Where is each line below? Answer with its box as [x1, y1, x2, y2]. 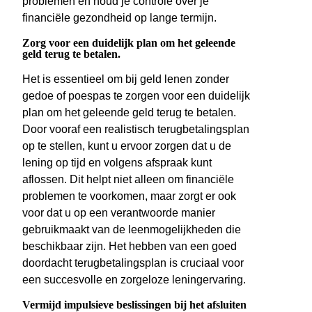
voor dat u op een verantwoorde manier [22, 207, 215, 219]
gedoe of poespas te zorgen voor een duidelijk [22, 90, 250, 102]
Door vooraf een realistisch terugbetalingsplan [22, 123, 249, 136]
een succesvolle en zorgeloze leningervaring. [22, 274, 246, 286]
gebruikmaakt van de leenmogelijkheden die [22, 224, 241, 236]
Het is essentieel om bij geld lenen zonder [22, 73, 229, 86]
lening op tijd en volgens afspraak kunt [22, 157, 212, 169]
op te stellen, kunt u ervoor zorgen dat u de [22, 140, 231, 153]
